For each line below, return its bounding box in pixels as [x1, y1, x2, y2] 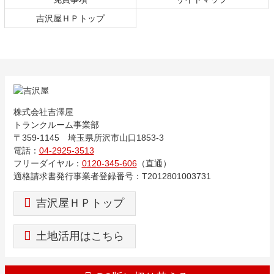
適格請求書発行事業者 [13, 171, 99, 181]
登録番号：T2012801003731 [98, 171, 211, 181]
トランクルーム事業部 [13, 119, 99, 130]
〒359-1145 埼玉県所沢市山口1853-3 [13, 132, 164, 143]
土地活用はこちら [36, 230, 125, 243]
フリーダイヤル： [13, 158, 82, 168]
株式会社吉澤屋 [13, 106, 73, 117]
